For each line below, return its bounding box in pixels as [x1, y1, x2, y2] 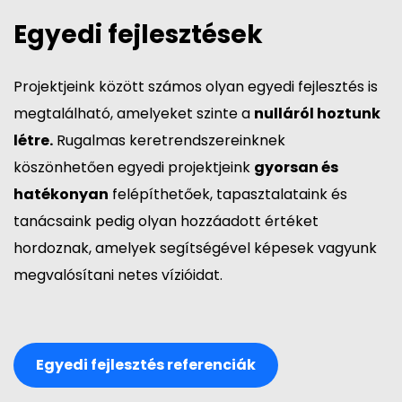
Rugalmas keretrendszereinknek [53, 130, 285, 152]
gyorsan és [254, 157, 338, 179]
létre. [13, 130, 53, 152]
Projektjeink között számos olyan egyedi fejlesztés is [13, 76, 378, 98]
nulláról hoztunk [254, 103, 380, 125]
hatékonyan [13, 184, 109, 205]
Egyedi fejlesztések [13, 17, 263, 53]
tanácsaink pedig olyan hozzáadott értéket [13, 211, 319, 232]
